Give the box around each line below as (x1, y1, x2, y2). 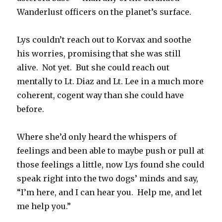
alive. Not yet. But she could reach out (17, 62, 170, 73)
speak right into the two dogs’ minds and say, (17, 173, 199, 184)
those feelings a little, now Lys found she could (17, 160, 205, 170)
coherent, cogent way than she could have (17, 90, 184, 101)
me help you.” (17, 201, 71, 212)
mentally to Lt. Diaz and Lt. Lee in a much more (17, 76, 204, 87)
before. (17, 104, 45, 114)
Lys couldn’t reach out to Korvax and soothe (17, 35, 192, 45)
